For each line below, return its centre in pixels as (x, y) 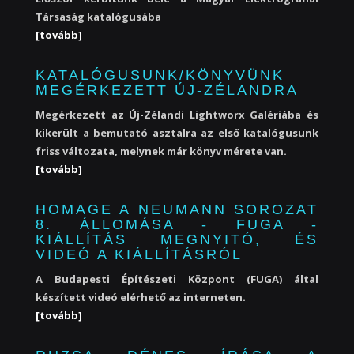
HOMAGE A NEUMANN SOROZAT (177, 209)
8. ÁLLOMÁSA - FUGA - (177, 224)
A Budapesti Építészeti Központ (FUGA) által (177, 279)
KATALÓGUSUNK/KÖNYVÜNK (160, 75)
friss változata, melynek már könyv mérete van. (161, 151)
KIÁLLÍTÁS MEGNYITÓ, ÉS (177, 239)
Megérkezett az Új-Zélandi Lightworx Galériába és (177, 115)
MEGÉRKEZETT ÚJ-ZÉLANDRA (167, 90)
